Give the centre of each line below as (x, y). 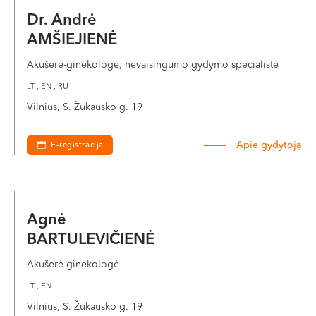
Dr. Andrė (64, 20)
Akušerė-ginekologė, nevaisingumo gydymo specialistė (153, 65)
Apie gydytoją (269, 145)
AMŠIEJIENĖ (72, 40)
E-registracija (77, 146)
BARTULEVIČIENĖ (91, 240)
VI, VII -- (43, 10)
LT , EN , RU (48, 87)
